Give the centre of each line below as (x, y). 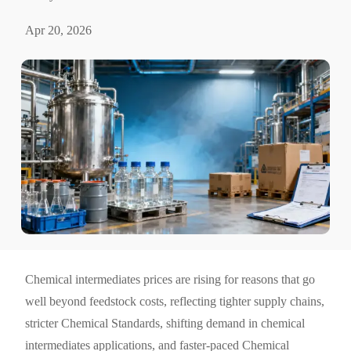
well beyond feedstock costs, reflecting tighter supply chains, (175, 302)
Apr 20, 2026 (59, 31)
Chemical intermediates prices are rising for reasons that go (170, 280)
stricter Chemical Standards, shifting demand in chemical (165, 324)
